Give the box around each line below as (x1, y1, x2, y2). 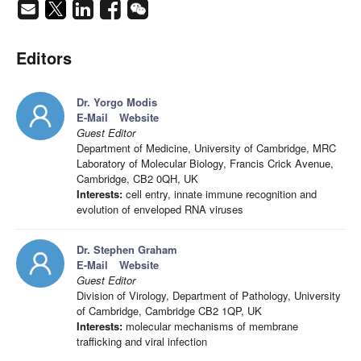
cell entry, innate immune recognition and (122, 186, 317, 202)
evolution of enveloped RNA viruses (77, 201, 243, 218)
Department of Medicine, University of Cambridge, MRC (77, 140, 336, 156)
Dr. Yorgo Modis (77, 94, 157, 110)
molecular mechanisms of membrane (122, 318, 298, 334)
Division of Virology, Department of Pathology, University (77, 288, 341, 304)
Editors (16, 46, 72, 70)
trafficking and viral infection (77, 334, 207, 350)
